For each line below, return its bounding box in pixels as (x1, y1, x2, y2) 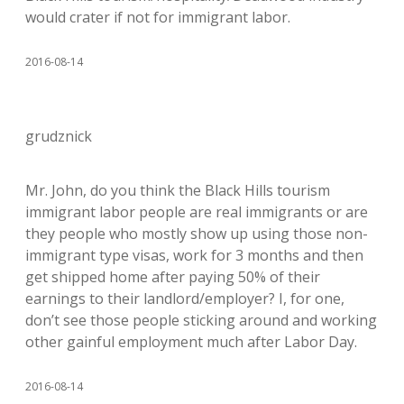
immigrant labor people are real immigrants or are (25, 201, 368, 222)
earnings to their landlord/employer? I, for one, (25, 288, 344, 308)
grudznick (25, 125, 92, 146)
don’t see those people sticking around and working (25, 309, 377, 330)
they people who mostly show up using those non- (25, 223, 368, 243)
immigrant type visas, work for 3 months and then (25, 244, 363, 265)
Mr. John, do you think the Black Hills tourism (25, 179, 330, 200)
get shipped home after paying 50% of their (25, 266, 320, 287)
